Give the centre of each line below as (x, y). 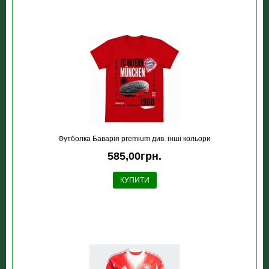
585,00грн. (134, 156)
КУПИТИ (134, 180)
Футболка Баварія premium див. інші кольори (134, 139)
